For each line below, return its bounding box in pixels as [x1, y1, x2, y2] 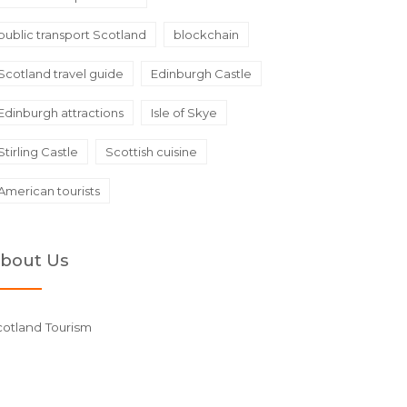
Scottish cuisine [105, 144, 197, 159]
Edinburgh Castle [151, 66, 252, 81]
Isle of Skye [151, 105, 217, 120]
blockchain [174, 27, 239, 42]
